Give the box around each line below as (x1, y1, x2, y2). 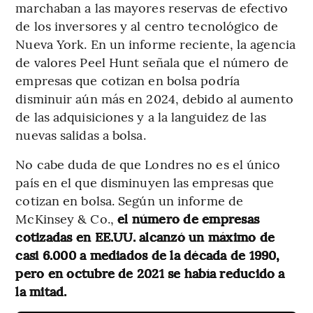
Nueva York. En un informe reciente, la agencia (15, 35, 296, 53)
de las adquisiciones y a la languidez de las (15, 108, 266, 126)
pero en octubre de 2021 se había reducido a (15, 264, 285, 282)
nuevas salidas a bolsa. (15, 126, 146, 144)
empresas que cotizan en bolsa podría (15, 71, 240, 89)
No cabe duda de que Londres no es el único (15, 155, 281, 173)
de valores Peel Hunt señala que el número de (15, 53, 289, 71)
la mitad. (15, 282, 67, 300)
